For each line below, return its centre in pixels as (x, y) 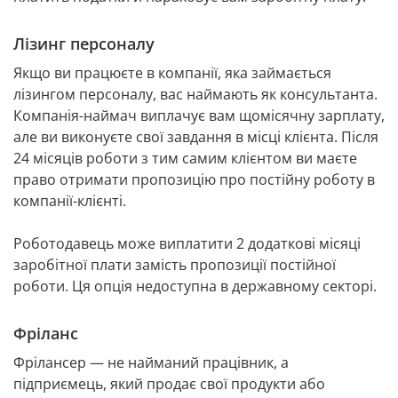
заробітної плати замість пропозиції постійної (175, 265)
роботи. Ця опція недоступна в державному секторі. (195, 287)
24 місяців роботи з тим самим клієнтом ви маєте (185, 159)
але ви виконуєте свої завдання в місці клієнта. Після (196, 137)
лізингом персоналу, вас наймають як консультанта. (195, 95)
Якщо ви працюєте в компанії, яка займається (172, 73)
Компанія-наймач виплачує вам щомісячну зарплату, (199, 116)
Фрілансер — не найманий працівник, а (151, 363)
